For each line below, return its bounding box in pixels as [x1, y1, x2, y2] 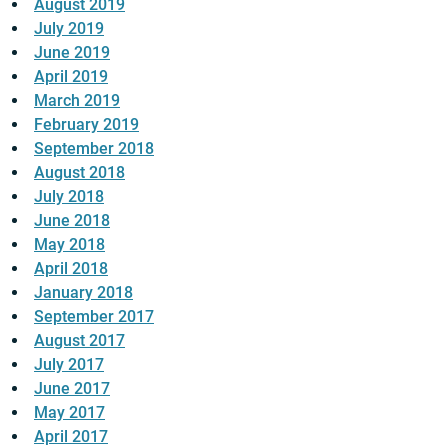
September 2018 [34, 139, 154, 159]
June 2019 [34, 43, 110, 63]
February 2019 [34, 115, 139, 135]
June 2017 [34, 379, 110, 399]
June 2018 [34, 211, 110, 231]
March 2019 [34, 91, 120, 111]
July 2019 [34, 19, 104, 39]
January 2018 [34, 283, 133, 303]
